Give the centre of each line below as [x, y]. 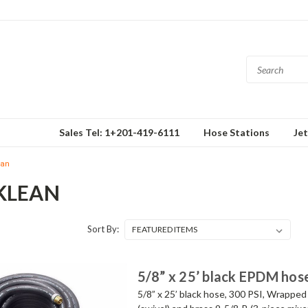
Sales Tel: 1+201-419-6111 [119, 132]
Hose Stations [236, 132]
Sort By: [103, 229]
